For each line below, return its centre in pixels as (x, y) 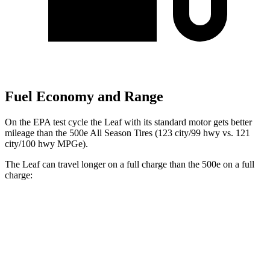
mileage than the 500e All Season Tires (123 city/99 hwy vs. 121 (127, 133)
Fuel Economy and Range (84, 97)
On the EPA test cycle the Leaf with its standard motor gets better (128, 122)
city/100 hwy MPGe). (46, 144)
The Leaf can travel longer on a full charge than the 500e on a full (130, 165)
